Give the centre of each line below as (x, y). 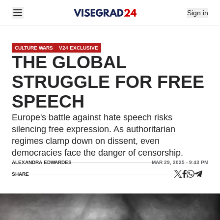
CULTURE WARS (34, 48)
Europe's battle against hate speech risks (92, 117)
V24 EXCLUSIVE (79, 48)
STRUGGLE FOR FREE (108, 82)
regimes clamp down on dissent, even (86, 141)
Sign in (198, 13)
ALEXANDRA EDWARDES (42, 162)
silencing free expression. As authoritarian (94, 129)
